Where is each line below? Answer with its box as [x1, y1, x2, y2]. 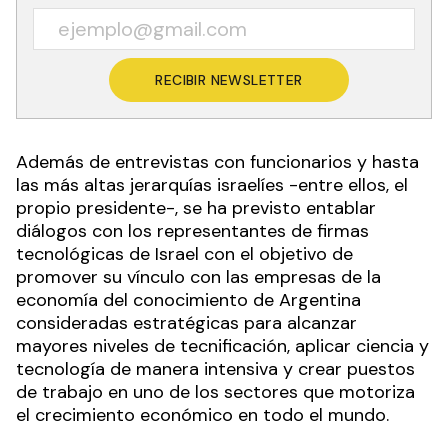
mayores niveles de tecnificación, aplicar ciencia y [16, 333, 429, 358]
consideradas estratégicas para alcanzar [16, 310, 357, 335]
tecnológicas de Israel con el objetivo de [16, 241, 353, 266]
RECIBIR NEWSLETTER [155, 70, 303, 89]
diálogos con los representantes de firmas [16, 218, 369, 243]
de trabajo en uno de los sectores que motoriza [16, 379, 415, 404]
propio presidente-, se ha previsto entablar [16, 195, 376, 220]
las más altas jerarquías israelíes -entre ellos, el [16, 172, 408, 197]
